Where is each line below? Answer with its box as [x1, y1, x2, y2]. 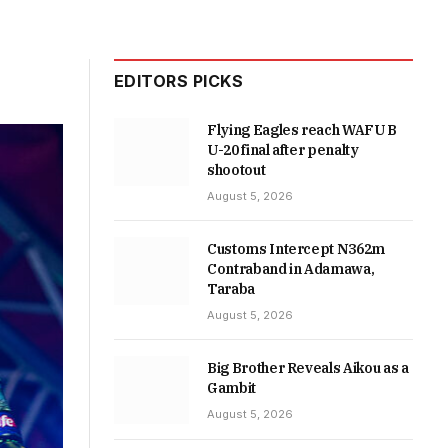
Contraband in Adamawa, [207, 260, 375, 278]
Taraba [207, 280, 255, 298]
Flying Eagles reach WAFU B [207, 121, 397, 139]
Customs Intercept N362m [207, 240, 385, 258]
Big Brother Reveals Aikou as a [207, 359, 409, 377]
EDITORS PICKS [114, 71, 244, 91]
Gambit [207, 379, 256, 397]
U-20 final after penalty [207, 141, 359, 159]
